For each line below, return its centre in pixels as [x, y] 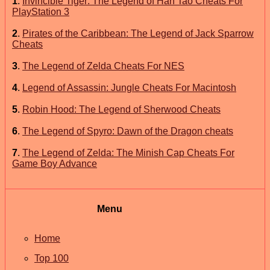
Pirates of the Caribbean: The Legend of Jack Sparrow [138, 33]
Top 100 [52, 258]
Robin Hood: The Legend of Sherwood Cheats [121, 109]
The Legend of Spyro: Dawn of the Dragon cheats [128, 131]
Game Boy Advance [55, 163]
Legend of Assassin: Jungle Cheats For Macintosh [129, 87]
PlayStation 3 [41, 11]
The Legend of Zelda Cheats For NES [103, 66]
